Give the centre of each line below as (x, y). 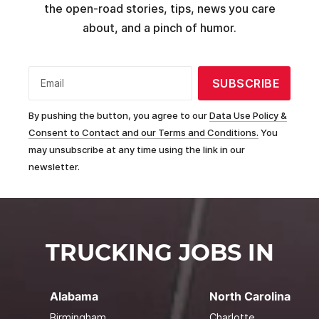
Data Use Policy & (248, 115)
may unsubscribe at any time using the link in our (137, 150)
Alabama (74, 296)
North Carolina (250, 296)
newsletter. (54, 167)
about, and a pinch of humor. (159, 28)
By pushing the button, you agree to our (119, 115)
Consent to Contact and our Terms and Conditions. (143, 132)
